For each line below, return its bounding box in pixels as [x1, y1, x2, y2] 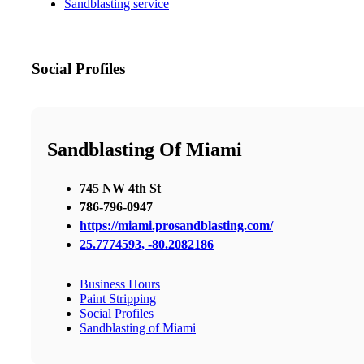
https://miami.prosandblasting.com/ [80, 219, 273, 233]
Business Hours [80, 277, 160, 292]
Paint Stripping [80, 292, 156, 306]
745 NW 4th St [80, 181, 161, 196]
